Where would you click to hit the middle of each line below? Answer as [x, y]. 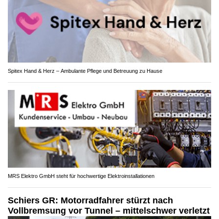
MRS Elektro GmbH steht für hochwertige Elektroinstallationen [81, 176]
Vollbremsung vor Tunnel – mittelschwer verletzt [109, 211]
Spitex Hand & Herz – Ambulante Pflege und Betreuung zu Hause [85, 71]
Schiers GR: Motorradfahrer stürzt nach [90, 201]
